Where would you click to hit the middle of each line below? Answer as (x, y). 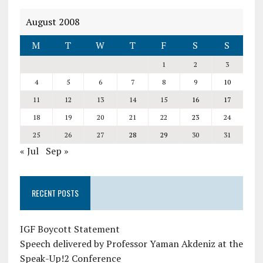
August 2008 (53, 22)
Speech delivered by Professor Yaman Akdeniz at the (131, 244)
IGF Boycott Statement (70, 229)
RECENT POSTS (55, 193)
